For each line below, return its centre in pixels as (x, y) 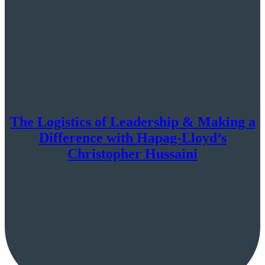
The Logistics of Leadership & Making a (132, 122)
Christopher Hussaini (132, 154)
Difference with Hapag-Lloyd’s (132, 138)
